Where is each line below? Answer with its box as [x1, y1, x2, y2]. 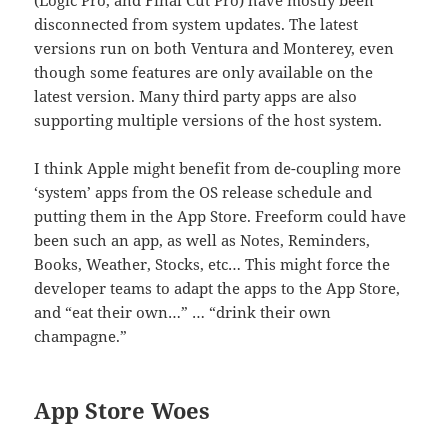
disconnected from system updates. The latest [34, 14, 359, 35]
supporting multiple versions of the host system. [34, 110, 383, 131]
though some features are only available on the [34, 62, 374, 83]
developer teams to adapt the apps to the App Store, [34, 278, 401, 299]
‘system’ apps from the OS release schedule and [34, 182, 373, 203]
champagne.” [34, 326, 128, 347]
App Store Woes [34, 395, 211, 426]
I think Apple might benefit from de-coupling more [34, 158, 402, 179]
